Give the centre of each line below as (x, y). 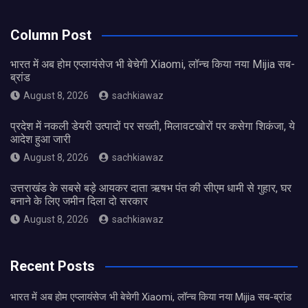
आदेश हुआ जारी (41, 140)
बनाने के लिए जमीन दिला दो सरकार (79, 201)
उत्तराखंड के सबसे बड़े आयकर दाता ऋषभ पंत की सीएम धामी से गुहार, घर (151, 188)
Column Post (51, 35)
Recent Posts (53, 266)
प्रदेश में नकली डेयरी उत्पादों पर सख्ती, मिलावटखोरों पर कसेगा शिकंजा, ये (153, 126)
